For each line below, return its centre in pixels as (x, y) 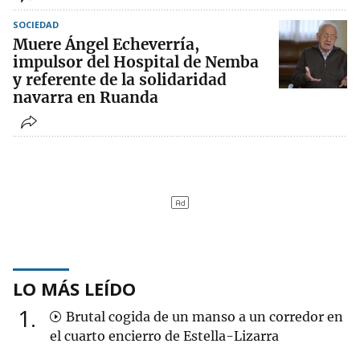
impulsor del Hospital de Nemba (136, 62)
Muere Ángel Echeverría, (106, 45)
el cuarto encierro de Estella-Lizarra (164, 336)
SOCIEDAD (36, 25)
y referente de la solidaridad (120, 80)
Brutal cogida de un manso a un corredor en (203, 317)
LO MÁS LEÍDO (74, 289)
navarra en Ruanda (86, 98)
